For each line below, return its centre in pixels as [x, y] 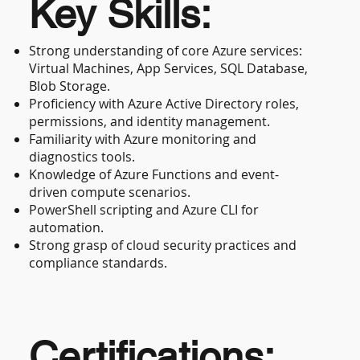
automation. [67, 227]
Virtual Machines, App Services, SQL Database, [169, 68]
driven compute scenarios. [110, 192]
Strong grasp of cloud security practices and [163, 245]
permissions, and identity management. [150, 121]
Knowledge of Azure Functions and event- [154, 174]
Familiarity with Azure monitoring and [143, 139]
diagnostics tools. [82, 156]
